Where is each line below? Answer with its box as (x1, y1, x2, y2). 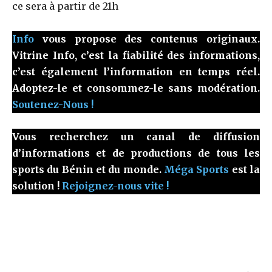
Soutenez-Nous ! (12, 98, 93, 110)
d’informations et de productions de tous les (12, 146, 260, 159)
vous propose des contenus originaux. (34, 32, 260, 45)
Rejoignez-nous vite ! (62, 179, 169, 192)
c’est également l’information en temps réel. (12, 65, 260, 78)
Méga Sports (164, 163, 229, 175)
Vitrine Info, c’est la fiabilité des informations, (12, 49, 260, 61)
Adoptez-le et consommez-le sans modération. (12, 81, 260, 94)
